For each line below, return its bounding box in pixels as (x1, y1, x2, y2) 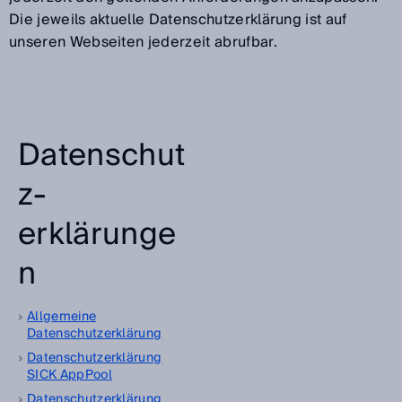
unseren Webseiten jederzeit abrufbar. (9, 30, 277, 55)
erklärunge (18, 208, 177, 261)
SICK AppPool (27, 364, 112, 386)
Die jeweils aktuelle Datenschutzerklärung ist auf (9, 7, 347, 32)
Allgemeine (27, 306, 97, 328)
